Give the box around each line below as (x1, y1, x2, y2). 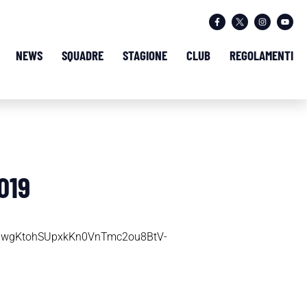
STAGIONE (123, 47, 167, 63)
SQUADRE (62, 47, 103, 63)
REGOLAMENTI (230, 47, 293, 63)
